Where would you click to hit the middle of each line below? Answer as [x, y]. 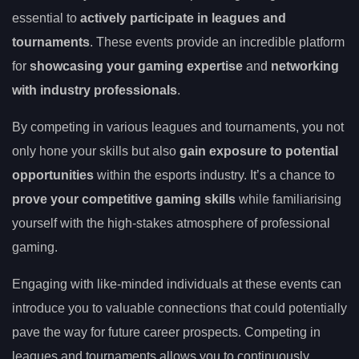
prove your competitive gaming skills [124, 199]
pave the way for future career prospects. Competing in [166, 332]
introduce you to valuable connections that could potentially [179, 308]
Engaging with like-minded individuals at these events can [177, 284]
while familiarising [288, 199]
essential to [46, 18]
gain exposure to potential [259, 151]
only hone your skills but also [96, 151]
